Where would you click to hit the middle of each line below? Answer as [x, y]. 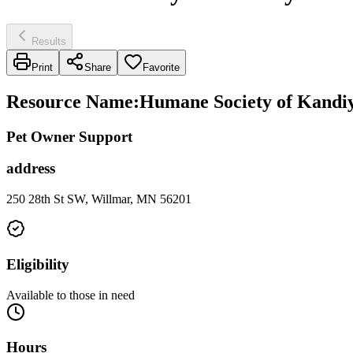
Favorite [161, 67]
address [31, 169]
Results [49, 41]
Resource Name [70, 101]
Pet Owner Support [69, 136]
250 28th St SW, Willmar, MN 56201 [99, 199]
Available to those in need [71, 295]
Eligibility [38, 264]
